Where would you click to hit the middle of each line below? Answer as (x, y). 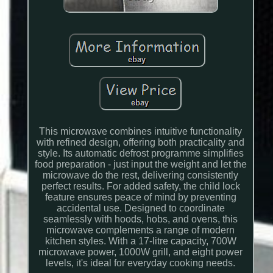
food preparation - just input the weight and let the (140, 165)
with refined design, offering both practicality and (141, 143)
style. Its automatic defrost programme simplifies (140, 154)
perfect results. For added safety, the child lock (140, 186)
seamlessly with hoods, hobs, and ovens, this (141, 219)
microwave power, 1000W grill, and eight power (141, 252)
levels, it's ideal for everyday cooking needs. (141, 263)
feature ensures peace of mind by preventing (140, 197)
